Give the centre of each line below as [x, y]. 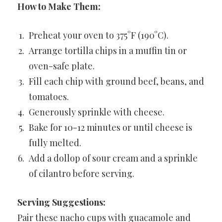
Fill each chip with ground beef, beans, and [116, 81]
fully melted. [55, 143]
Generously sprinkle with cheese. [97, 112]
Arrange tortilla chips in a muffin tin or [108, 51]
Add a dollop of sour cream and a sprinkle [113, 158]
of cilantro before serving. [82, 173]
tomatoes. [49, 97]
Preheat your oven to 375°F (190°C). [99, 35]
